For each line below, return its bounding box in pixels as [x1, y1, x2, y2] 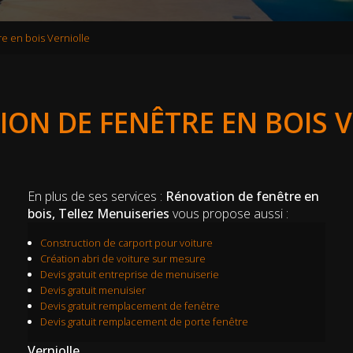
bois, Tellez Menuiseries [27, 204, 169, 222]
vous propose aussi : [169, 204, 288, 222]
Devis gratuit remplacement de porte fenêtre [39, 314, 248, 329]
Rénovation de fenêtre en [165, 187, 319, 205]
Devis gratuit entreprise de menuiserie [39, 266, 219, 281]
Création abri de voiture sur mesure [39, 251, 206, 266]
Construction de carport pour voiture [39, 235, 213, 250]
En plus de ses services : [27, 187, 165, 205]
